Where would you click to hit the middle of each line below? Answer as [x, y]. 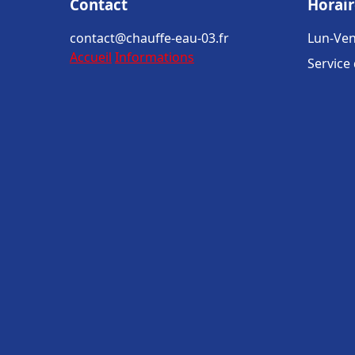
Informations [155, 57]
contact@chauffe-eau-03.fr [149, 38]
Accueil [91, 57]
